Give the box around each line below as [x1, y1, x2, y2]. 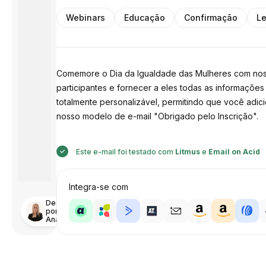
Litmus [175, 147, 201, 156]
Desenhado [46, 198, 87, 207]
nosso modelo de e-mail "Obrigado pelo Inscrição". [56, 111, 259, 121]
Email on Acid [208, 147, 261, 156]
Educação [124, 12, 166, 23]
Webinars [66, 12, 106, 23]
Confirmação [184, 12, 238, 23]
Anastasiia [46, 215, 82, 224]
